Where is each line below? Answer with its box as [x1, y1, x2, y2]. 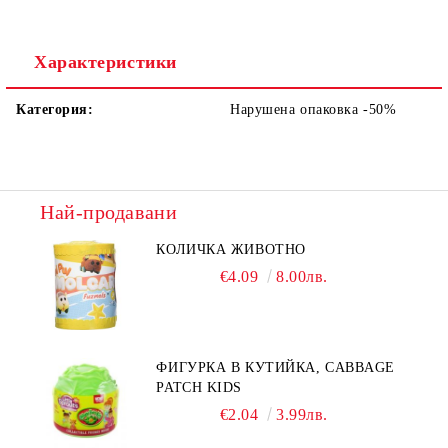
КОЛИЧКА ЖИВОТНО [156, 242, 306, 257]
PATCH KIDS [156, 380, 242, 395]
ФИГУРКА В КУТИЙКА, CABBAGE [156, 360, 395, 375]
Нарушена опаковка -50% [230, 102, 397, 117]
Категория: [16, 102, 94, 117]
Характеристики [34, 52, 177, 72]
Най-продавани [40, 201, 178, 223]
